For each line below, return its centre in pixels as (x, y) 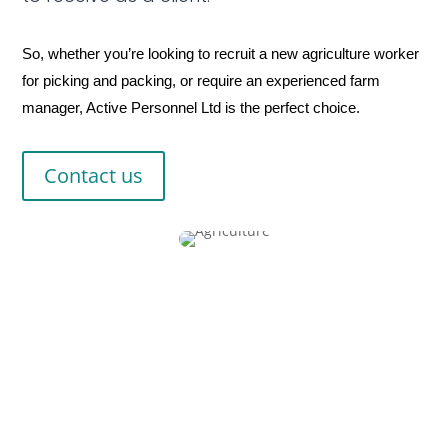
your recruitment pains (150, 426)
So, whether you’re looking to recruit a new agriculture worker (221, 53)
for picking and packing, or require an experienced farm (201, 80)
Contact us (94, 175)
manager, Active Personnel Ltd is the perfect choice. (191, 107)
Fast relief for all (110, 396)
